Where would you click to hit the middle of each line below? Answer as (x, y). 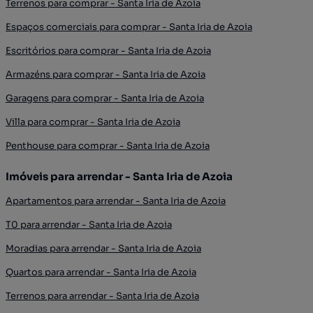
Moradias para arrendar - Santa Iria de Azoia (103, 248)
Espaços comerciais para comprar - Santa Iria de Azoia (129, 27)
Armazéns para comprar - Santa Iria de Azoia (105, 74)
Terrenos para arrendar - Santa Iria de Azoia (102, 296)
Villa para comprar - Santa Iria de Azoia (93, 122)
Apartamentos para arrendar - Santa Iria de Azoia (116, 201)
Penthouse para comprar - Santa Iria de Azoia (108, 145)
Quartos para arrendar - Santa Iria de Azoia (101, 272)
